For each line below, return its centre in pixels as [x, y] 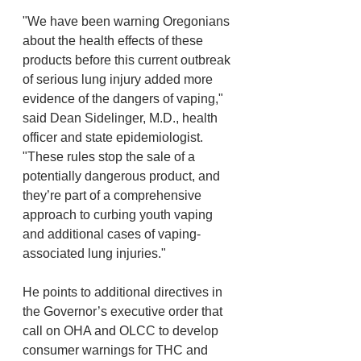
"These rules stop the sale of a [110, 157]
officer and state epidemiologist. [114, 137]
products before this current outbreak [128, 60]
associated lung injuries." [94, 253]
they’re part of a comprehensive [114, 195]
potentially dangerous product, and [123, 176]
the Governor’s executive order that [124, 311]
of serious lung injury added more [119, 79]
